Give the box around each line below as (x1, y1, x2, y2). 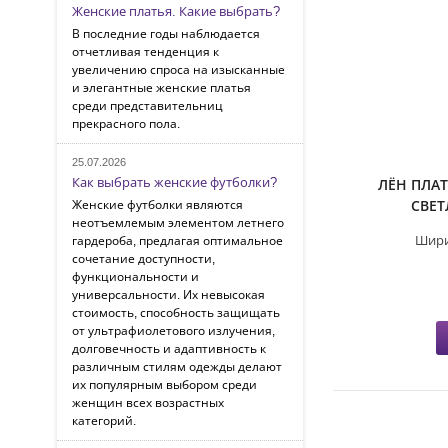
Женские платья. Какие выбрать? (72, 2, 280, 20)
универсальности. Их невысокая (72, 286, 265, 303)
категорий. (72, 412, 136, 429)
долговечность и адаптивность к (72, 340, 266, 357)
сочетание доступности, (72, 250, 215, 267)
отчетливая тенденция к (72, 43, 219, 60)
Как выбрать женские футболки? (72, 173, 277, 191)
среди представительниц (72, 97, 223, 114)
